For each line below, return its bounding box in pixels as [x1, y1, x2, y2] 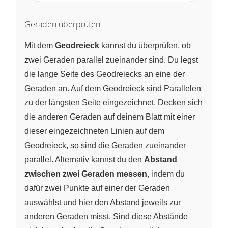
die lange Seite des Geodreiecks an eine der [24, 70, 185, 79]
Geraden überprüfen [24, 19, 100, 31]
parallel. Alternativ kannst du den [24, 155, 144, 164]
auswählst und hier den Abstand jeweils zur [24, 198, 181, 207]
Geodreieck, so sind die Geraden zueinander [24, 141, 186, 150]
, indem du [147, 169, 185, 179]
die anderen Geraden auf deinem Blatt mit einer [24, 112, 195, 122]
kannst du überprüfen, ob [99, 41, 191, 50]
